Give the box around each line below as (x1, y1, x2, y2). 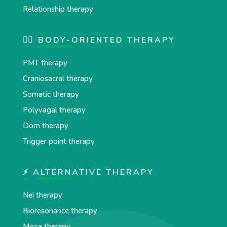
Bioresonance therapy (22, 205, 97, 216)
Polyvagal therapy (22, 104, 86, 115)
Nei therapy (22, 190, 62, 200)
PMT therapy (22, 57, 67, 68)
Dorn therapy (22, 120, 68, 131)
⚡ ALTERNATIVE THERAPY (22, 166, 154, 178)
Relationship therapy (22, 4, 93, 14)
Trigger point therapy (22, 136, 95, 146)
